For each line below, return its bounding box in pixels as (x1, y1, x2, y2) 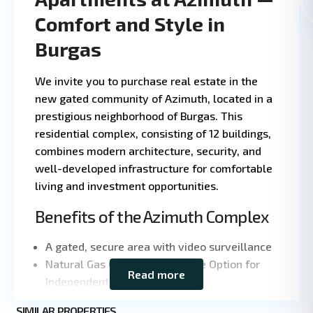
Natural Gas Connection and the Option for (45, 257, 260, 270)
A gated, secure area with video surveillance (45, 240, 272, 253)
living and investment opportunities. (35, 179, 219, 192)
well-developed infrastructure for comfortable (35, 161, 272, 175)
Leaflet (267, 274, 292, 285)
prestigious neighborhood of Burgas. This (35, 109, 242, 122)
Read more (128, 268, 185, 281)
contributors (259, 296, 299, 307)
